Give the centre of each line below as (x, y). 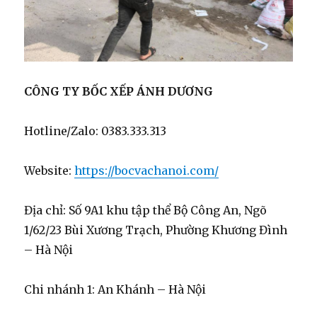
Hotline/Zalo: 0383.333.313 (96, 131)
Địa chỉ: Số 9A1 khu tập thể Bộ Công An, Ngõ (146, 211)
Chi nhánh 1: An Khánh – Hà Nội (115, 290)
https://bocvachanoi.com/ (147, 171)
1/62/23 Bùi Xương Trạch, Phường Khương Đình (156, 230)
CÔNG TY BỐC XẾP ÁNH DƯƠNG (119, 92)
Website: (50, 171)
